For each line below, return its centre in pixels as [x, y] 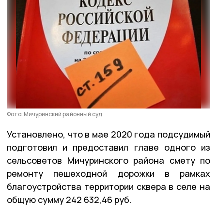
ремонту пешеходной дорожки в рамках [108, 173]
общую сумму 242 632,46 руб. [69, 199]
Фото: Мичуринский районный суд [54, 114]
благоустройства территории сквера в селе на [108, 186]
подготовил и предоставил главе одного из [108, 147]
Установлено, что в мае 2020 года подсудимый [108, 134]
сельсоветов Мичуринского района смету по [108, 160]
